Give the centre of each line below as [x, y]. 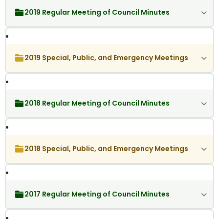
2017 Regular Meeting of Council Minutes [97, 194]
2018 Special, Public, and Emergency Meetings [106, 149]
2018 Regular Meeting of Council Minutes [97, 103]
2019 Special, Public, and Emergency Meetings [106, 58]
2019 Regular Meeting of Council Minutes [97, 12]
